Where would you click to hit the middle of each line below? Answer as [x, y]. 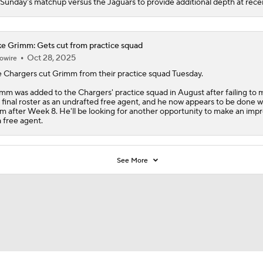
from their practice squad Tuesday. [140, 74]
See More [134, 160]
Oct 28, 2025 [51, 58]
